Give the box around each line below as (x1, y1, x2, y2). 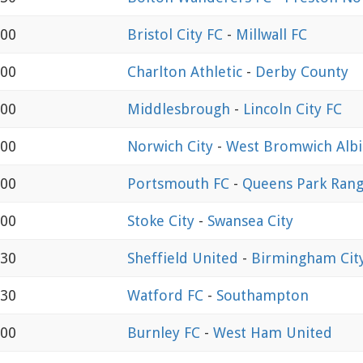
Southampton (216, 286, 309, 304)
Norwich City (127, 137, 217, 155)
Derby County (255, 62, 348, 80)
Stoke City (127, 211, 199, 229)
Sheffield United (127, 249, 242, 267)
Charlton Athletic (127, 62, 246, 80)
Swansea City (207, 211, 293, 229)
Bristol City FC (127, 25, 227, 43)
